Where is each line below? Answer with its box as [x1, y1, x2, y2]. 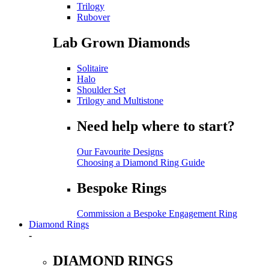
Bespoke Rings [77, 180, 166, 196]
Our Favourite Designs [77, 146, 163, 157]
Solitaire [77, 63, 108, 74]
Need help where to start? [77, 118, 235, 134]
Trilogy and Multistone [77, 95, 163, 106]
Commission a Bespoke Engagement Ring [77, 208, 237, 219]
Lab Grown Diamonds [53, 35, 190, 51]
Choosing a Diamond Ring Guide [77, 157, 205, 168]
